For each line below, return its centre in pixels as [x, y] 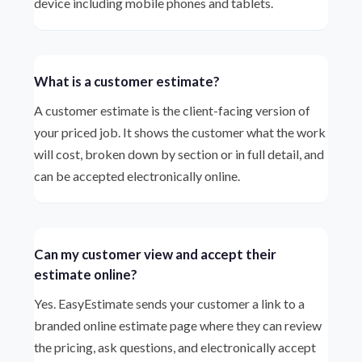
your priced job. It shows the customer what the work [180, 132]
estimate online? [86, 274]
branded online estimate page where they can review [178, 325]
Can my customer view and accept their [156, 254]
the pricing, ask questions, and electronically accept [175, 347]
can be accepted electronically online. [137, 176]
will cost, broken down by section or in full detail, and [179, 154]
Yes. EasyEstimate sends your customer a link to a [170, 303]
